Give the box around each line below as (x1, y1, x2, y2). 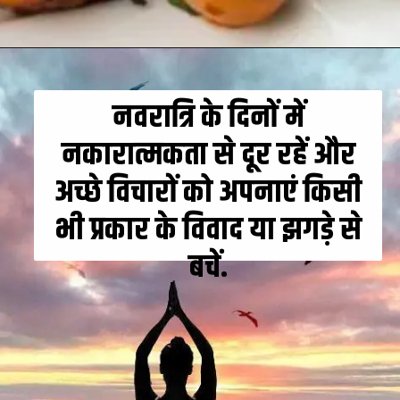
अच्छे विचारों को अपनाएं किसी (54, 168, 362, 218)
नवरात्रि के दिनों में (112, 93, 304, 143)
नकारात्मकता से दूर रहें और (61, 130, 355, 180)
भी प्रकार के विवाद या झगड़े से (54, 205, 362, 255)
